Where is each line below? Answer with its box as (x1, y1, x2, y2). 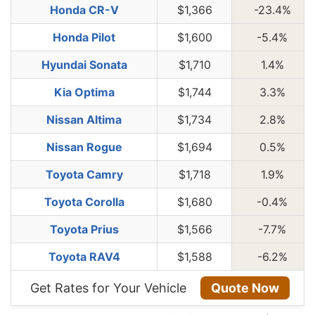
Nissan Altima (46, 112, 122, 127)
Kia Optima (53, 84, 115, 99)
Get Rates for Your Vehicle (30, 280, 190, 295)
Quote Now (211, 280, 279, 295)
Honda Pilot (53, 30, 115, 44)
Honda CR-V (49, 2, 119, 17)
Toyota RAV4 (48, 249, 120, 264)
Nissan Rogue (46, 139, 122, 154)
